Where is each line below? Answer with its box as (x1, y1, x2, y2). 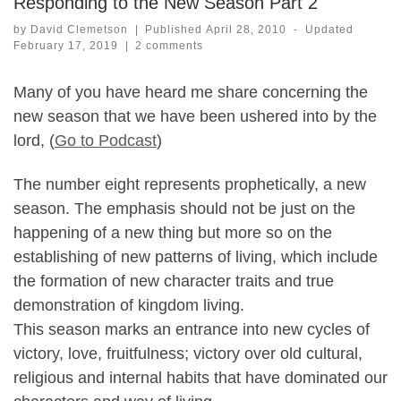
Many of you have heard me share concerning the (13, 82, 368, 101)
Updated (304, 23, 354, 37)
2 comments (135, 39, 204, 53)
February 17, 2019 (13, 39, 118, 53)
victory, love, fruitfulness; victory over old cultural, (13, 344, 363, 363)
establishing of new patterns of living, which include (13, 247, 378, 266)
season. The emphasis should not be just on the (13, 199, 355, 218)
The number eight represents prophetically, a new (13, 175, 366, 193)
